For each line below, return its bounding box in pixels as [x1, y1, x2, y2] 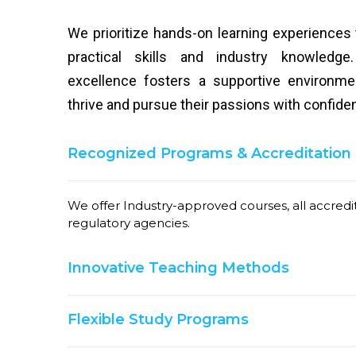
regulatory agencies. [68, 215, 190, 230]
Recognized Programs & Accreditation [68, 144, 351, 162]
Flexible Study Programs [68, 310, 249, 328]
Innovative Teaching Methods [68, 258, 289, 277]
